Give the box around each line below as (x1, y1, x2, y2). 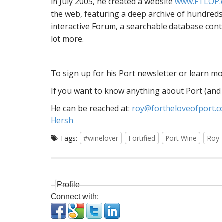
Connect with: (51, 192, 99, 201)
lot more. (51, 33, 84, 44)
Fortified (128, 133, 155, 143)
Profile (57, 180, 80, 189)
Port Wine (165, 133, 197, 143)
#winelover (83, 133, 118, 143)
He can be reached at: (51, 103, 132, 113)
